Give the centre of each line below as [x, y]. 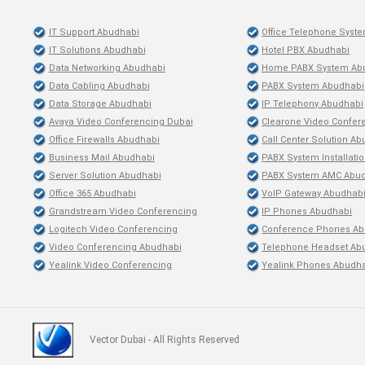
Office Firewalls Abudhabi [104, 140]
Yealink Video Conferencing [110, 265]
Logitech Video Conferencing [113, 229]
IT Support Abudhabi [94, 32]
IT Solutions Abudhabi [97, 50]
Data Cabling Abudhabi [99, 86]
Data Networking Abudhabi [107, 68]
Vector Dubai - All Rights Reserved [165, 340]
